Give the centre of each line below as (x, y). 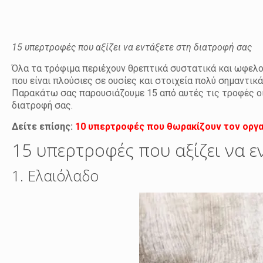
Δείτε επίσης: (44, 127)
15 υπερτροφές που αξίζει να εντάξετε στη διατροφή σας (132, 47)
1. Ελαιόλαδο (55, 176)
